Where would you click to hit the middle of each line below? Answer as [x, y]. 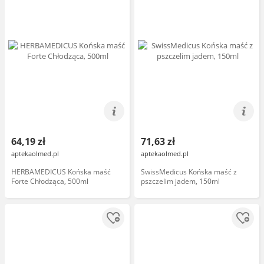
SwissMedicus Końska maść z [189, 172]
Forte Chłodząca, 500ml [50, 181]
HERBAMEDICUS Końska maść [61, 172]
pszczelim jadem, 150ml [180, 181]
